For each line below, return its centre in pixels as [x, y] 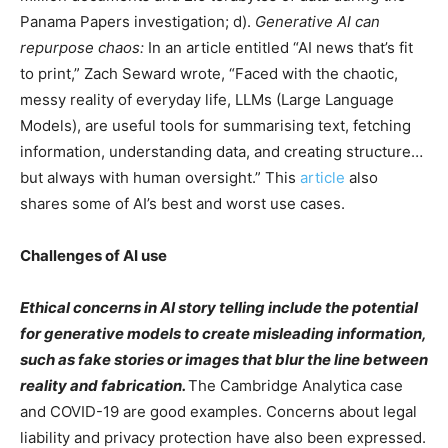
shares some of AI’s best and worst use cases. [182, 203]
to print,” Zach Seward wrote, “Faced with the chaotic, [209, 73]
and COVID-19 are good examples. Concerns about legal [218, 411]
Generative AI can [317, 21]
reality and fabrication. [104, 385]
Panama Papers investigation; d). [137, 21]
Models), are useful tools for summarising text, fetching [215, 125]
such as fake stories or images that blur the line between [224, 359]
